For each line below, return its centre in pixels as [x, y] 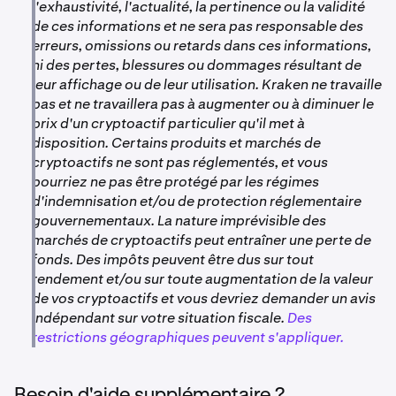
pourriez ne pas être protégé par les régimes [175, 181]
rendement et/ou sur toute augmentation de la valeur [202, 278]
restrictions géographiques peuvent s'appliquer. [188, 337]
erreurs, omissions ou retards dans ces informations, [202, 45]
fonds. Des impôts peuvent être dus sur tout [173, 259]
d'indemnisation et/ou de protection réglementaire [197, 201]
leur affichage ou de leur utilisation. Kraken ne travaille [207, 84]
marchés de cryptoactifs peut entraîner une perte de [202, 240]
